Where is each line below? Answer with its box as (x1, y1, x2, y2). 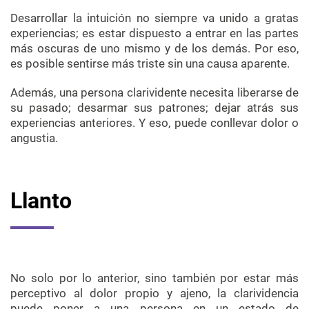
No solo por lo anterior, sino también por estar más (10, 271, 299, 286)
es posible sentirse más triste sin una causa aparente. (10, 57, 290, 71)
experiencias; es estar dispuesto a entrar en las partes (10, 26, 299, 41)
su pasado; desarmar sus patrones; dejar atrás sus (10, 101, 299, 115)
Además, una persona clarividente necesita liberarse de (10, 86, 299, 100)
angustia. (10, 131, 58, 146)
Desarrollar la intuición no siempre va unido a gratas (10, 11, 299, 26)
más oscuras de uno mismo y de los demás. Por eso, (10, 41, 299, 56)
